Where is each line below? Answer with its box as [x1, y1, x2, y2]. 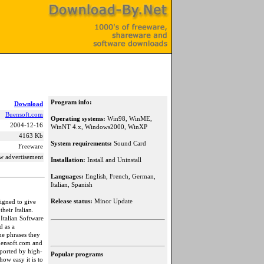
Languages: [51, 173, 84, 180]
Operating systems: [51, 115, 105, 122]
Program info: [51, 99, 92, 105]
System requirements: [51, 140, 112, 147]
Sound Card [112, 140, 146, 147]
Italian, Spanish [51, 181, 93, 188]
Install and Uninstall [85, 157, 141, 163]
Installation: [51, 157, 85, 163]
